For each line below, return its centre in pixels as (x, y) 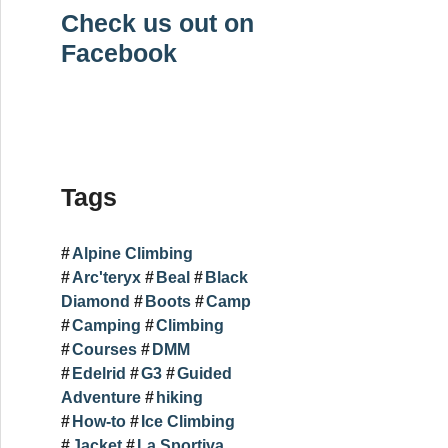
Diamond (95, 302)
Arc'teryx (106, 278)
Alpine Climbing (132, 254)
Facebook (119, 53)
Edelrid (99, 374)
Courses (104, 350)
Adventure (101, 398)
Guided (204, 374)
